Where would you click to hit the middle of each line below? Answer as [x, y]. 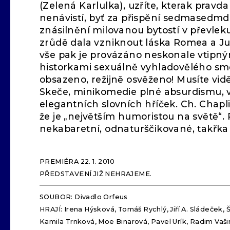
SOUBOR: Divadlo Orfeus [84, 197]
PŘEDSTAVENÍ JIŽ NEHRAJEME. [96, 174]
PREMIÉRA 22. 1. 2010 [77, 161]
